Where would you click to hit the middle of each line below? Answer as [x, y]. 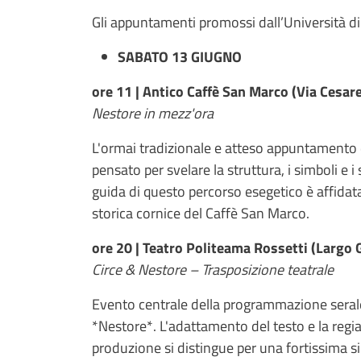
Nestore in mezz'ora [153, 113]
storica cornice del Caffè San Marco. [201, 213]
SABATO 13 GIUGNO [180, 56]
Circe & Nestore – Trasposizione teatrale [213, 269]
